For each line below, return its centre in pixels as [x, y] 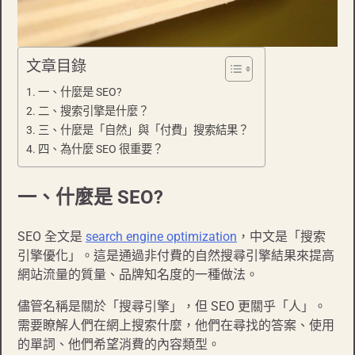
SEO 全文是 [52, 237]
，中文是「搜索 [281, 237]
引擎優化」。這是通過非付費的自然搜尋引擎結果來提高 [176, 256]
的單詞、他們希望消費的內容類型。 [119, 345]
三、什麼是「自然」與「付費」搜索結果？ [143, 131]
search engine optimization [161, 237]
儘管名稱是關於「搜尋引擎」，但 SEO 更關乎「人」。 [172, 307]
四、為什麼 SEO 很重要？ [100, 150]
